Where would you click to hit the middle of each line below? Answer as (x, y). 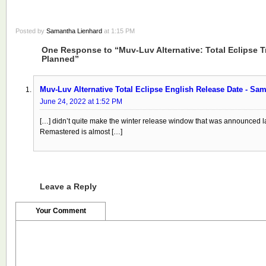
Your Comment (61, 210)
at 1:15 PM (118, 31)
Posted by (31, 31)
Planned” (60, 58)
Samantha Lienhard (74, 31)
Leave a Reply (68, 186)
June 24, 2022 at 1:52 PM (81, 101)
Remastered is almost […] (81, 132)
